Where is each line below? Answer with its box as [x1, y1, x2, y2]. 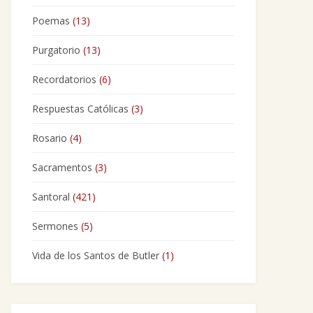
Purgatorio [32, 43, 80, 57]
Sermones [32, 219, 78, 233]
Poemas [32, 14, 70, 27]
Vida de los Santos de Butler [32, 249, 159, 262]
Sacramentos [32, 161, 92, 174]
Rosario [32, 131, 67, 145]
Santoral [32, 190, 70, 203]
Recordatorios [32, 73, 96, 86]
